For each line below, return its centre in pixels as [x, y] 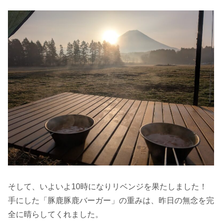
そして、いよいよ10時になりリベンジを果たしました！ [108, 186]
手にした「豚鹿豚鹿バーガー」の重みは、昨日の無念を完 [111, 200]
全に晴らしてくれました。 [55, 214]
